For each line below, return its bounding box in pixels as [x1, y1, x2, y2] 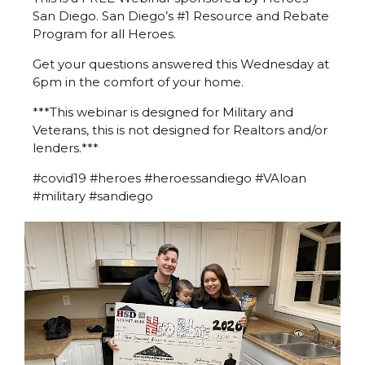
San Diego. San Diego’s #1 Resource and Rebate [33, 7, 329, 24]
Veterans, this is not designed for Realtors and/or [33, 121, 328, 138]
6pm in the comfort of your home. [33, 73, 244, 90]
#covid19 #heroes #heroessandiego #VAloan [33, 169, 306, 186]
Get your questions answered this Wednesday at [33, 55, 329, 72]
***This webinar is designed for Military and [33, 103, 293, 120]
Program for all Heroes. [33, 25, 176, 42]
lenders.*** [33, 139, 99, 156]
